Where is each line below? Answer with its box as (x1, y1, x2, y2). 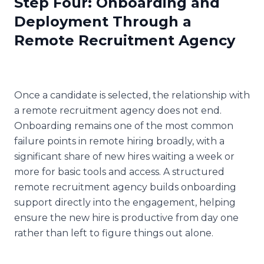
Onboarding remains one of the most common (14, 120, 233, 131)
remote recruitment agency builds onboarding (14, 181, 236, 193)
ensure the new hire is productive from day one (14, 212, 239, 223)
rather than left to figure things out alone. (14, 227, 213, 239)
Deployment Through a (14, 12, 192, 30)
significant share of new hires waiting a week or (14, 150, 235, 162)
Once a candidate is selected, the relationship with (14, 89, 250, 101)
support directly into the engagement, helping (14, 196, 236, 208)
